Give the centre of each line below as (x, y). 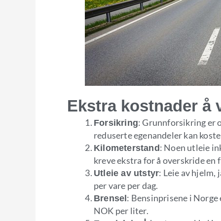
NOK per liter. (121, 210)
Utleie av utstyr (127, 173)
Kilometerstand (127, 148)
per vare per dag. (126, 185)
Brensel (110, 198)
